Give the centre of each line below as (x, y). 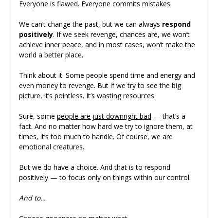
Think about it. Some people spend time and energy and (107, 75)
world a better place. (51, 54)
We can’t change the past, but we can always (90, 24)
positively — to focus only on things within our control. (105, 177)
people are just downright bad (104, 116)
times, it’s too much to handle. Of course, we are (96, 136)
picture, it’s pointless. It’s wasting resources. (87, 95)
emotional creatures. (51, 146)
